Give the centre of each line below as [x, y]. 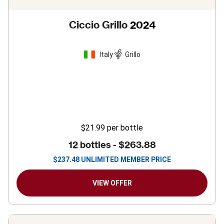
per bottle [125, 128]
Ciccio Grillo [98, 25]
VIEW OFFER [112, 183]
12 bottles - [93, 145]
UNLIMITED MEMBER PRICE [126, 159]
